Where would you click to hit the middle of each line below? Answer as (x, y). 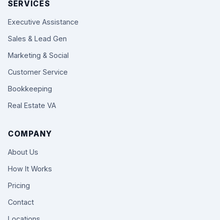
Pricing (19, 185)
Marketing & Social (38, 55)
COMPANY (30, 134)
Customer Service (38, 72)
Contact (21, 202)
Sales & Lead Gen (37, 39)
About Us (23, 152)
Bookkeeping (30, 89)
